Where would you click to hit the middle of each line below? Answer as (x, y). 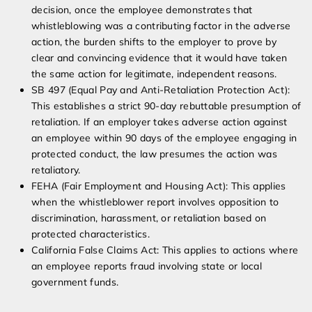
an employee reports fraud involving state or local (147, 266)
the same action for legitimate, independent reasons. (154, 74)
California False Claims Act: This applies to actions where (165, 250)
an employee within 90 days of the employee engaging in (164, 138)
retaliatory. (56, 170)
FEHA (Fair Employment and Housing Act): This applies (159, 186)
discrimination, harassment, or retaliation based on (149, 218)
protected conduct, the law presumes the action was (154, 154)
